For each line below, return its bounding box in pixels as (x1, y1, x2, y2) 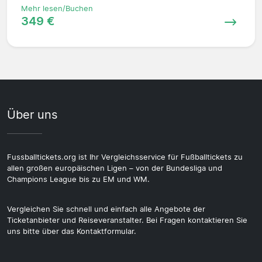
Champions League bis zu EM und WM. (7, 174, 150, 184)
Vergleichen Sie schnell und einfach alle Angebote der (7, 204, 205, 213)
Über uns (7, 107, 57, 122)
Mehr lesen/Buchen (21, 4, 93, 13)
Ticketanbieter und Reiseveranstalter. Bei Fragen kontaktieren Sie (7, 215, 247, 225)
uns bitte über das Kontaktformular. (7, 226, 136, 236)
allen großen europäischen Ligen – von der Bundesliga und (7, 163, 222, 173)
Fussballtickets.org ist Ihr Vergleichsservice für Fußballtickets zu (7, 152, 243, 161)
